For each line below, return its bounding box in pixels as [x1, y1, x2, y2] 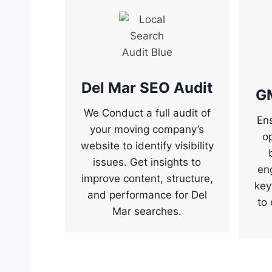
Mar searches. [112, 205, 182, 218]
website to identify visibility [80, 140, 214, 152]
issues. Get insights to [93, 156, 202, 169]
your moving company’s [90, 123, 205, 136]
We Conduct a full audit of [83, 107, 211, 120]
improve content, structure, [81, 172, 213, 185]
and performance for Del [87, 189, 207, 202]
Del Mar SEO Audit [81, 79, 213, 97]
